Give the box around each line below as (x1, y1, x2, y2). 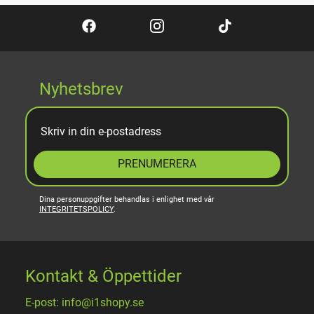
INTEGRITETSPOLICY (39, 205, 114, 214)
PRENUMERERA (118, 157, 196, 171)
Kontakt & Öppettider (25, 266, 182, 287)
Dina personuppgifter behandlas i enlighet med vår (39, 195, 214, 205)
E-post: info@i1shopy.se (25, 296, 144, 310)
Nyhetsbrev (39, 79, 123, 100)
